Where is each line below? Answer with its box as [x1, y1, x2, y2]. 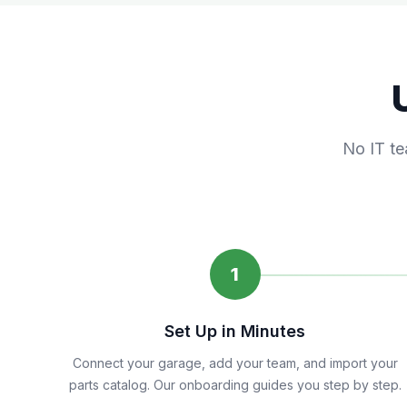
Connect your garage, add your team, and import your [72, 355, 398, 371]
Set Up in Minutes [164, 322, 306, 341]
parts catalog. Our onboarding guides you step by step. [68, 377, 402, 392]
